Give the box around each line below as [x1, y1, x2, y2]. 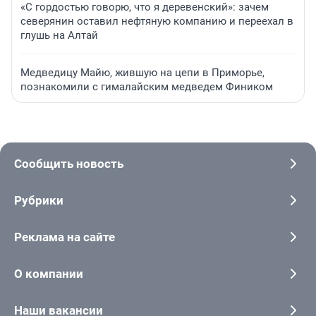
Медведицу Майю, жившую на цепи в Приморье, [20, 66, 265, 80]
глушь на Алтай [20, 29, 98, 42]
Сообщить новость [14, 157, 123, 171]
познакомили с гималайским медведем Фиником [20, 80, 273, 94]
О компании [14, 267, 83, 281]
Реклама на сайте [14, 230, 115, 245]
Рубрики [14, 193, 63, 208]
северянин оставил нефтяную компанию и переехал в [20, 15, 293, 28]
